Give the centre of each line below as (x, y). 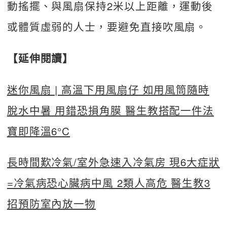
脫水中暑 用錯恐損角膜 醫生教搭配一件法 (110, 110)
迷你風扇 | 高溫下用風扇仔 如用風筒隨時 (108, 89)
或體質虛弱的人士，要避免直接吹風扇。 (107, 27)
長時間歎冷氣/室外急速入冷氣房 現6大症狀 (113, 162)
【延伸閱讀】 (40, 58)
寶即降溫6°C (39, 130)
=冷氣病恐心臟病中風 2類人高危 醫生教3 (109, 183)
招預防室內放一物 (51, 203)
